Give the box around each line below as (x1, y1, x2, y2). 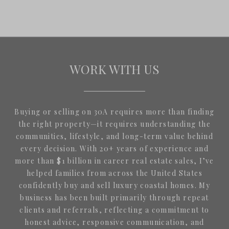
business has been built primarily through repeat (20, 193, 209, 203)
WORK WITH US (70, 61, 159, 78)
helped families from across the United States (27, 168, 202, 178)
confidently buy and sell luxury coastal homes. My (18, 180, 211, 191)
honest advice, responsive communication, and (25, 217, 204, 227)
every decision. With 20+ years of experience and (20, 144, 209, 154)
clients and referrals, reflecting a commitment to (19, 205, 210, 215)
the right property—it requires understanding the (18, 119, 211, 129)
